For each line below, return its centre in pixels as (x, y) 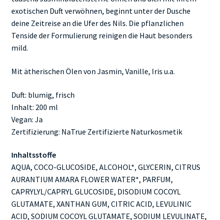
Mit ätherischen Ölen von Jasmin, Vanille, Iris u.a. (93, 71)
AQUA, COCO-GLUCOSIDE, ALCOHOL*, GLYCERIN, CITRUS (106, 167)
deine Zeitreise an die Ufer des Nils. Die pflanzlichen (97, 23)
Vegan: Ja (27, 119)
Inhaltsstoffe (33, 155)
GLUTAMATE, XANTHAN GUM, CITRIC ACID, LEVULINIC (101, 204)
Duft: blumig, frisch (43, 95)
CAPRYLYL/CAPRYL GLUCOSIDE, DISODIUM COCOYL (96, 192)
